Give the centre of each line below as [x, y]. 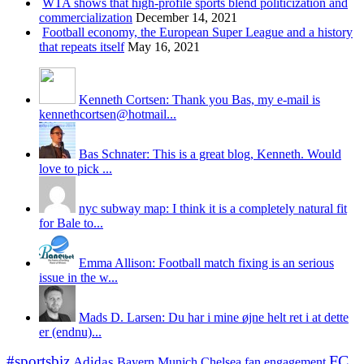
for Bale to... [71, 223]
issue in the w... [78, 278]
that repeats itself [82, 47]
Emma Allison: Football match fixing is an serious [206, 263]
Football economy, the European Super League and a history [197, 32]
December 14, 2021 [186, 18]
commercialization [86, 18]
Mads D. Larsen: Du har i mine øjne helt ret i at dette [214, 318]
